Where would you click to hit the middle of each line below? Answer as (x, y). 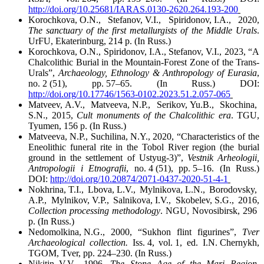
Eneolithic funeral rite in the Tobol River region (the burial (144, 147)
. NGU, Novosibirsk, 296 (210, 211)
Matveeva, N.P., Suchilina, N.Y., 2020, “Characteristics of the (144, 137)
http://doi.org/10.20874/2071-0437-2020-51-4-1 (139, 179)
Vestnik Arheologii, (223, 158)
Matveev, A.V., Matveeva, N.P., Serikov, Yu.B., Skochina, (144, 105)
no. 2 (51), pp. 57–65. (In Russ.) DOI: (144, 84)
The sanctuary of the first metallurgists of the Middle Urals (143, 31)
